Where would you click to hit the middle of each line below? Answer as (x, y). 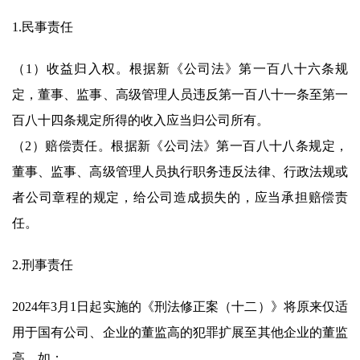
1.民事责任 (43, 27)
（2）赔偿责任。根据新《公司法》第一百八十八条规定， (180, 146)
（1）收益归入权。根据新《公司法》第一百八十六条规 (180, 69)
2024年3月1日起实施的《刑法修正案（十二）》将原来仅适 (180, 307)
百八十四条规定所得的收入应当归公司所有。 (141, 121)
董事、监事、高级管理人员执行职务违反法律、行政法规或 (180, 172)
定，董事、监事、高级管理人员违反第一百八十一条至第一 (180, 95)
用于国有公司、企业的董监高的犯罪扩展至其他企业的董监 (180, 333)
